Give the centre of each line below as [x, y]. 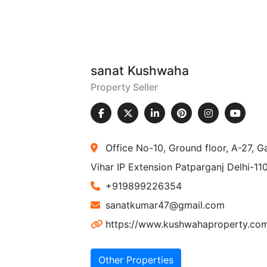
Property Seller [125, 87]
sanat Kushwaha [140, 71]
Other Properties [136, 260]
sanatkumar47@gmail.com [165, 205]
